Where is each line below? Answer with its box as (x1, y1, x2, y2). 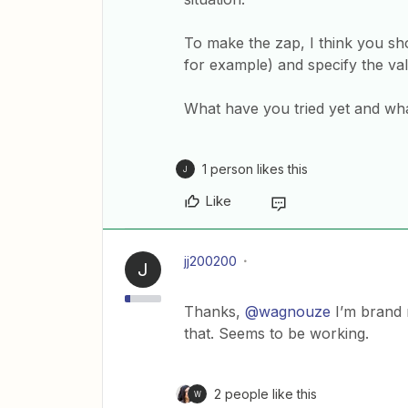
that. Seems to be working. (184, 324, 373, 342)
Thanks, (184, 302, 245, 321)
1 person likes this (202, 161, 308, 177)
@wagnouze (245, 302, 331, 321)
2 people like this (214, 386, 317, 402)
